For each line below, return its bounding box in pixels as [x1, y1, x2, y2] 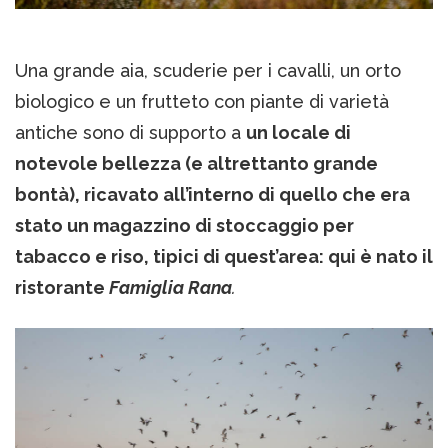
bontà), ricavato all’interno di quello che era [15, 184, 410, 206]
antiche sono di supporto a [15, 122, 246, 144]
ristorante [15, 277, 109, 299]
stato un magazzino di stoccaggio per [15, 215, 354, 237]
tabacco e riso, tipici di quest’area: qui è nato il [15, 246, 433, 268]
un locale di [246, 122, 351, 144]
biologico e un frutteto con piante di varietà [15, 91, 389, 113]
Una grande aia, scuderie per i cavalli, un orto [15, 60, 401, 82]
